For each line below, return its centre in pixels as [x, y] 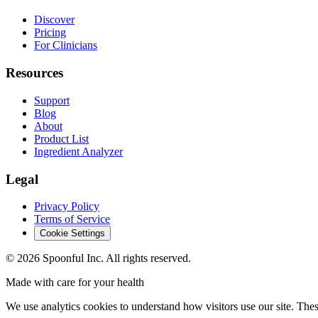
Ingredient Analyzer [78, 151]
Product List [61, 138]
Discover [54, 20]
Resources [34, 73]
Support [52, 100]
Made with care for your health [75, 283]
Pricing [50, 33]
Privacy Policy [67, 207]
